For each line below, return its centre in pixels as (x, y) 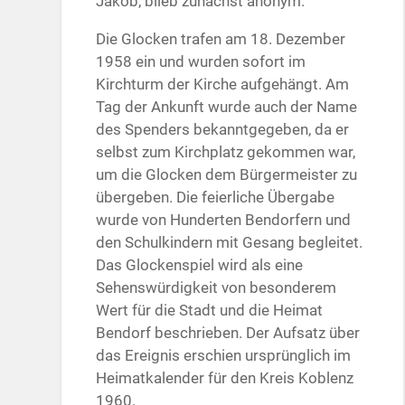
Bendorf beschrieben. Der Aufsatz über (228, 333)
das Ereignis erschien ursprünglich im (224, 356)
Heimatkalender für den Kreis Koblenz (225, 378)
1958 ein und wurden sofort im (201, 62)
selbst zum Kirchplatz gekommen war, (226, 152)
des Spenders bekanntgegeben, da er (223, 130)
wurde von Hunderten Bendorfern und (224, 220)
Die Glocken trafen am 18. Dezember (221, 39)
